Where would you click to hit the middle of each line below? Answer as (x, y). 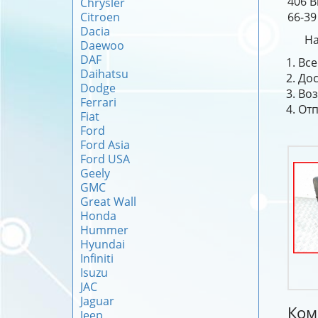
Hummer (104, 230)
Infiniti (97, 258)
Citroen (100, 17)
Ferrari (98, 102)
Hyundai (103, 244)
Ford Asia (105, 145)
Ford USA (105, 159)
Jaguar (97, 301)
